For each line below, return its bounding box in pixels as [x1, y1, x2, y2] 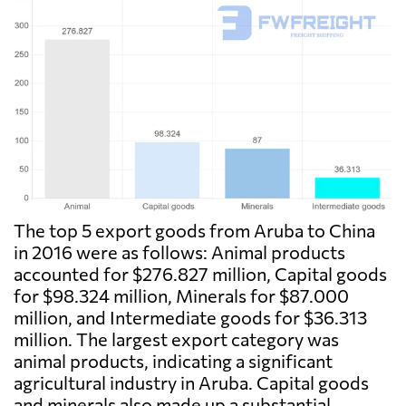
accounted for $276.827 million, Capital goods [14, 263, 387, 285]
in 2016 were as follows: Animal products [14, 241, 345, 264]
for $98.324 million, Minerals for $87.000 [14, 285, 349, 307]
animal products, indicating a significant [14, 350, 333, 372]
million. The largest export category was [14, 328, 339, 351]
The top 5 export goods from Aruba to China [14, 219, 375, 242]
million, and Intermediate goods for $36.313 [14, 306, 367, 329]
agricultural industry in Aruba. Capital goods [14, 372, 369, 394]
